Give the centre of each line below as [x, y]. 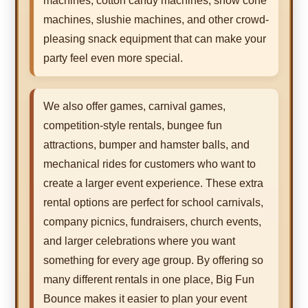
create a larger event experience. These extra [153, 184]
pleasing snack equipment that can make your [155, 39]
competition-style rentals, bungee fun [133, 126]
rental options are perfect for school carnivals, [153, 203]
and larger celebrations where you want [139, 241]
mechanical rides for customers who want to [150, 164]
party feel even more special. [113, 58]
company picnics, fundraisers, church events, [152, 222]
